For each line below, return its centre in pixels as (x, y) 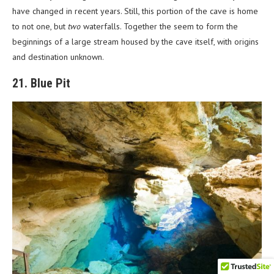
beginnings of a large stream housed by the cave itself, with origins (135, 42)
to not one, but (40, 27)
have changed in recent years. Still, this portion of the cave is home (135, 11)
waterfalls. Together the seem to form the (161, 27)
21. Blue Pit (41, 83)
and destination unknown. (58, 57)
